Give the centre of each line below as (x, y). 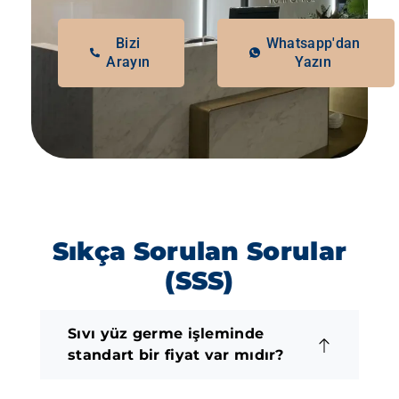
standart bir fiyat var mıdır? (176, 354)
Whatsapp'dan (313, 43)
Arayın (128, 61)
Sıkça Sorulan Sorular (199, 251)
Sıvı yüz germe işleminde (166, 333)
